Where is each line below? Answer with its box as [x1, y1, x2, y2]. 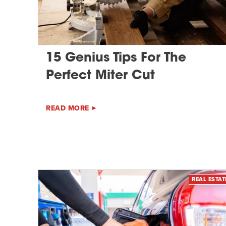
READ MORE [46, 103, 89, 114]
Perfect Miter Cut [46, 70, 155, 83]
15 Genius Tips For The [46, 52, 186, 65]
